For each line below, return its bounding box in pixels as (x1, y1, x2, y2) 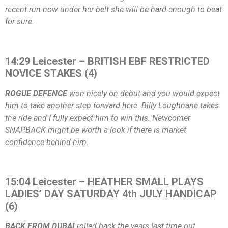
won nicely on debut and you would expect (67, 88, 220, 98)
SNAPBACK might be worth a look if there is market (5, 125, 186, 135)
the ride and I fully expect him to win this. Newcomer (5, 112, 190, 123)
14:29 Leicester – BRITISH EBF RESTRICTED (5, 54, 210, 67)
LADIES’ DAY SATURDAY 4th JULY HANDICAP (5, 187, 217, 200)
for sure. (5, 17, 34, 27)
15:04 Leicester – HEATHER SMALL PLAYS (5, 175, 204, 188)
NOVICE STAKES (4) (5, 67, 97, 79)
